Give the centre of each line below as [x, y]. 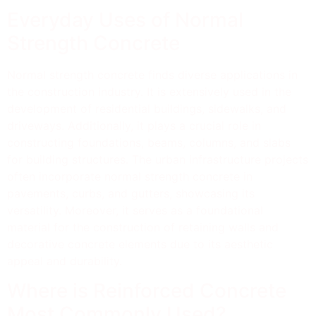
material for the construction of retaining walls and [143, 227]
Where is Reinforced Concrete [147, 291]
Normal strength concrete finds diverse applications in [152, 74]
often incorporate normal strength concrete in [130, 176]
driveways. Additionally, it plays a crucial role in [134, 125]
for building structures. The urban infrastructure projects [158, 159]
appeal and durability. [65, 261]
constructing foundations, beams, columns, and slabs [149, 142]
